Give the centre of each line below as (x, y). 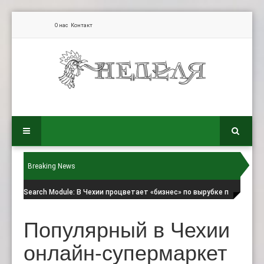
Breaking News (52, 166)
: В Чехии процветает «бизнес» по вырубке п (151, 192)
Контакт (82, 25)
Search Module (48, 192)
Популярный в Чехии (127, 229)
